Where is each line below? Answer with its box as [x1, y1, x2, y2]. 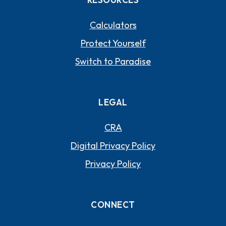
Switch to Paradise [75, 55, 151, 67]
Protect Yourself [80, 37, 146, 49]
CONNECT [91, 199, 135, 210]
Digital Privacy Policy [71, 139, 155, 151]
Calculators [89, 19, 137, 31]
